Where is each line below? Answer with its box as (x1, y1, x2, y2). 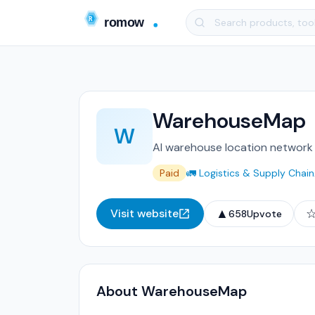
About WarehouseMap (96, 282, 247, 300)
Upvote (247, 207, 282, 220)
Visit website (110, 206, 179, 221)
